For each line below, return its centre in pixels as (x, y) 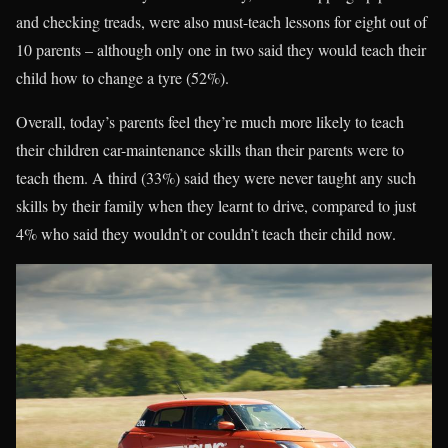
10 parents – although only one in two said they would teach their (221, 50)
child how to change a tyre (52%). (122, 78)
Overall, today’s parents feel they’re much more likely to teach (210, 122)
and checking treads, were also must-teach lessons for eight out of (221, 22)
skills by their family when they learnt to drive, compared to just (216, 206)
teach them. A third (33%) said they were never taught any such (216, 178)
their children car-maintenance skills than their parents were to (210, 150)
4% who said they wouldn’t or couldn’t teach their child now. (206, 234)
